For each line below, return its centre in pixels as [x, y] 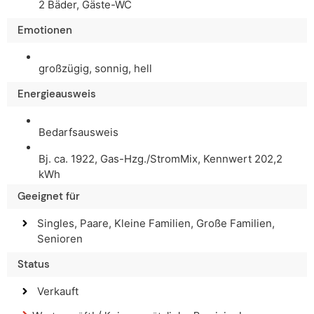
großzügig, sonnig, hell [95, 69]
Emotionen [45, 30]
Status [34, 265]
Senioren [60, 239]
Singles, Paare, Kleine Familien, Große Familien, [156, 224]
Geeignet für [49, 197]
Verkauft [58, 292]
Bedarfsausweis [78, 132]
